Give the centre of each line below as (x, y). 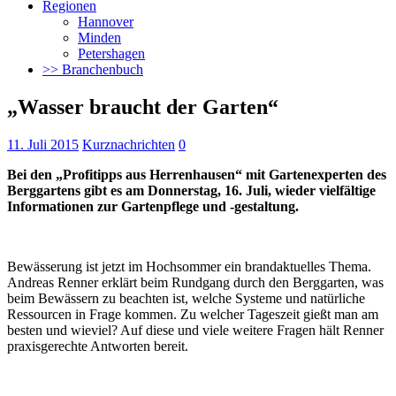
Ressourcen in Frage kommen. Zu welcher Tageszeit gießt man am (193, 314)
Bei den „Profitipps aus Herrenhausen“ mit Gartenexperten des (197, 174)
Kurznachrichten (129, 144)
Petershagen (111, 53)
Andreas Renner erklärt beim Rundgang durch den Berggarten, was (195, 282)
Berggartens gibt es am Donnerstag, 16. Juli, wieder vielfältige (191, 190)
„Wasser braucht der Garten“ (143, 107)
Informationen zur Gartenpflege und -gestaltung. (153, 206)
